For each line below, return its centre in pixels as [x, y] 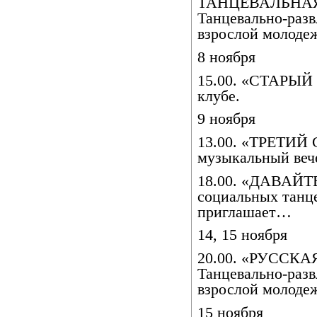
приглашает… [244, 212]
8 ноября [226, 57]
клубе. [219, 96]
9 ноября [226, 119]
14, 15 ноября [242, 235]
